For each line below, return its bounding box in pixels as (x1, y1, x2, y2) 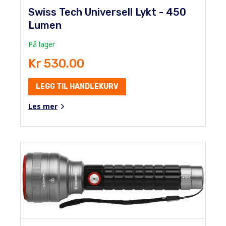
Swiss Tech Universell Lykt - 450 (28, 6, 186, 18)
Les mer (28, 101, 58, 111)
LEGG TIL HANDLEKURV (35, 82, 119, 91)
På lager (28, 39, 55, 49)
